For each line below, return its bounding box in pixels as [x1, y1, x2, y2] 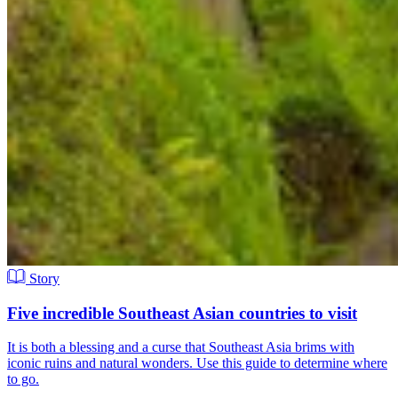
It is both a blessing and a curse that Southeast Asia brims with [7, 339, 354, 355]
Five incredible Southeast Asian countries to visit [7, 303, 357, 322]
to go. [7, 371, 39, 387]
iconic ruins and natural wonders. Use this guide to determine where [7, 355, 387, 371]
